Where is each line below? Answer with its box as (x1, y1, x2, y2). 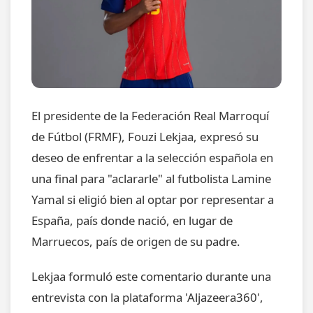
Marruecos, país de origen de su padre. (31, 233, 240, 249)
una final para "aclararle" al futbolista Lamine (31, 170, 271, 187)
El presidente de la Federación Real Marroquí (31, 107, 269, 124)
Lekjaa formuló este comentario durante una (31, 268, 271, 284)
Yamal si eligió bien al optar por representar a (31, 191, 274, 208)
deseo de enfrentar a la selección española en (31, 149, 273, 166)
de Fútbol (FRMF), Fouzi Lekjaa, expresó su (31, 128, 259, 145)
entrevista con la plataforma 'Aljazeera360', (31, 289, 263, 305)
